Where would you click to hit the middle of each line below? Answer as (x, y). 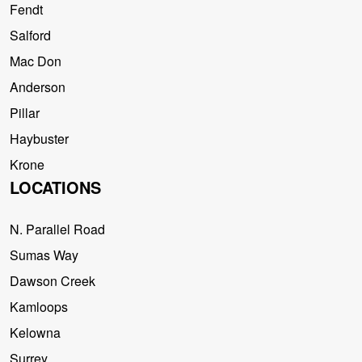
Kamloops (39, 307)
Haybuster (39, 139)
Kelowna (35, 333)
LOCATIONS (55, 187)
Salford (30, 36)
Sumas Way (44, 255)
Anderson (38, 87)
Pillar (25, 113)
